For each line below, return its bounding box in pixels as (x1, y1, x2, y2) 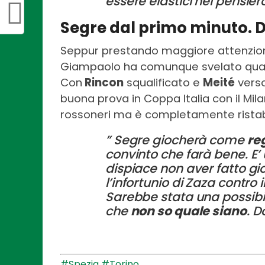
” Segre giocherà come (105, 131, 247, 149)
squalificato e (124, 75, 203, 91)
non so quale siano (130, 202, 247, 220)
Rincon (82, 75, 124, 91)
